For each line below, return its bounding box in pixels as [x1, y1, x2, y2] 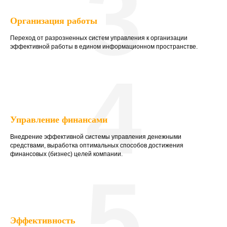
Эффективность [10, 215, 75, 225]
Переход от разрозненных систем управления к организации [10, 34, 187, 42]
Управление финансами [10, 114, 107, 125]
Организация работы [10, 15, 97, 26]
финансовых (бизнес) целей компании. [10, 150, 123, 158]
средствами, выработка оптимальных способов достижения [10, 141, 183, 149]
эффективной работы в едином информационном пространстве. [10, 43, 198, 50]
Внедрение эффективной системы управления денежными [10, 133, 181, 140]
